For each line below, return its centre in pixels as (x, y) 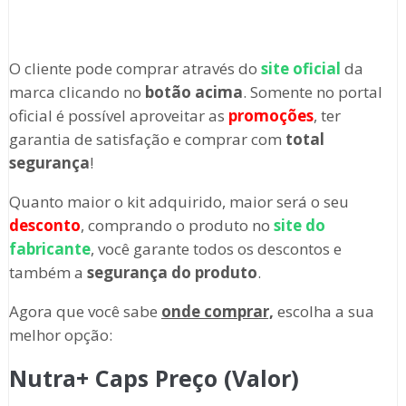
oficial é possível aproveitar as (118, 116)
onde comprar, (217, 312)
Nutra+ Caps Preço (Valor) (154, 378)
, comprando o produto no (177, 226)
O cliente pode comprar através (121, 69)
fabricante (49, 249)
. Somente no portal (312, 92)
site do (299, 226)
